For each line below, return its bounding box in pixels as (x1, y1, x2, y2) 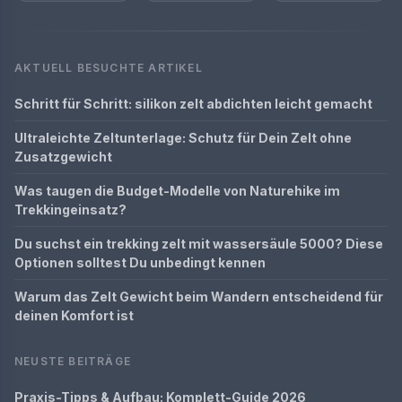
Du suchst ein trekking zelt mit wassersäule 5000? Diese (14, 235, 383, 251)
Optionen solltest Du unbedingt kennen (14, 254, 266, 270)
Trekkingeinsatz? (14, 201, 127, 217)
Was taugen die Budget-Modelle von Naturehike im (14, 182, 340, 198)
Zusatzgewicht (14, 148, 112, 164)
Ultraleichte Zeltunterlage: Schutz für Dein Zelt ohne (14, 129, 352, 145)
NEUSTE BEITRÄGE (14, 354, 131, 368)
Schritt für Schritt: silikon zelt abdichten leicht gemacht (14, 95, 372, 111)
